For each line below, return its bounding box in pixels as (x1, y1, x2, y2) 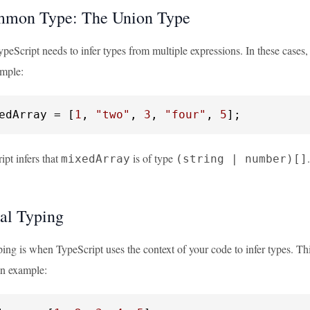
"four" (165, 108, 206, 121)
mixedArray (61, 152, 130, 165)
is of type (130, 151, 176, 165)
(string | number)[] (176, 152, 307, 165)
